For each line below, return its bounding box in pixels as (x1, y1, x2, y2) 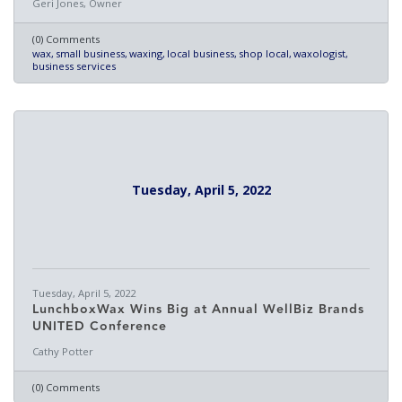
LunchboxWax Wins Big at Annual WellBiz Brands (32, 300, 364, 319)
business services (32, 59, 116, 73)
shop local (239, 47, 289, 60)
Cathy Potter (32, 345, 93, 358)
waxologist (293, 47, 345, 60)
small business (56, 47, 125, 60)
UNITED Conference (32, 317, 167, 336)
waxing (129, 47, 162, 60)
